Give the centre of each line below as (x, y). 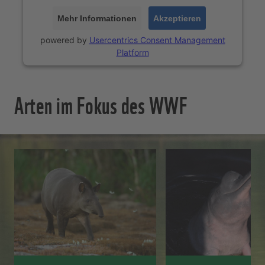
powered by (64, 40)
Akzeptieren (177, 18)
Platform (132, 52)
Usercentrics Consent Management (157, 40)
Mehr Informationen (97, 18)
